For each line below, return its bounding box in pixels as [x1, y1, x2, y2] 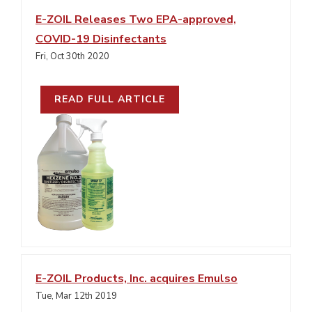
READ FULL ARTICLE [54, 93, 165, 106]
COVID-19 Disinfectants [36, 31, 166, 47]
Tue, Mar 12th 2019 [36, 290, 117, 302]
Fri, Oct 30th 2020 [36, 50, 109, 63]
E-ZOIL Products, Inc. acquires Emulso [36, 271, 237, 286]
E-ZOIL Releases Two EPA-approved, [36, 12, 236, 27]
